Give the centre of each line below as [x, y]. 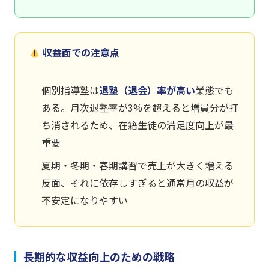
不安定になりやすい [85, 200]
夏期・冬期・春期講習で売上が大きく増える [138, 165]
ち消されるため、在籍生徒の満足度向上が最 [138, 125]
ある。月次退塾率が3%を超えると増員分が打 [140, 108]
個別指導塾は [70, 90]
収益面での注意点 [80, 53]
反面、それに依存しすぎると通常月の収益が [138, 183]
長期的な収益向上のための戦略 [99, 257]
